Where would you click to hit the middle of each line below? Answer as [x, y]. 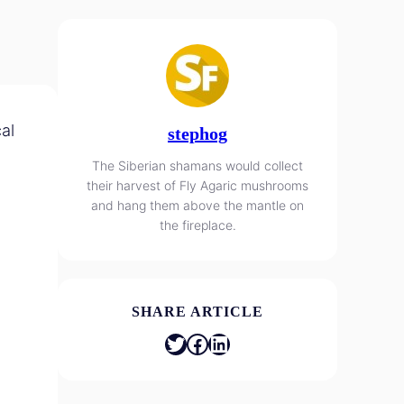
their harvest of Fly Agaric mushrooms [197, 185]
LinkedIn [214, 343]
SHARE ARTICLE [197, 312]
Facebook [192, 343]
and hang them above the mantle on [197, 205]
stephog [197, 133]
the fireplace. [197, 225]
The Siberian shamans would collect [197, 165]
